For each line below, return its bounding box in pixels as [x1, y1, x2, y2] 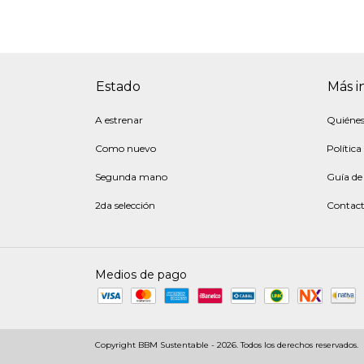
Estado [96, 79, 141, 94]
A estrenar [95, 114, 143, 126]
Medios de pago [95, 267, 187, 282]
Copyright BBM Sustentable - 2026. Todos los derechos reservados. [95, 340, 358, 350]
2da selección [95, 199, 155, 211]
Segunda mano [95, 171, 167, 183]
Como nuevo [95, 142, 156, 154]
